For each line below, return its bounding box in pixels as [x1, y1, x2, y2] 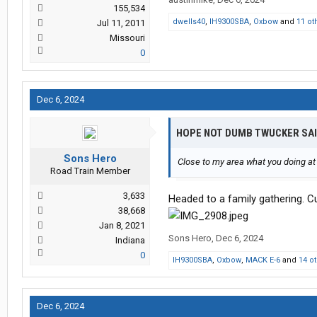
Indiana [115, 235, 145, 246]
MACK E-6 [246, 255, 280, 265]
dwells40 [173, 17, 205, 27]
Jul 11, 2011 [97, 18, 145, 29]
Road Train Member [50, 166, 130, 177]
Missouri [110, 33, 145, 44]
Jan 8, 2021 [99, 220, 145, 231]
